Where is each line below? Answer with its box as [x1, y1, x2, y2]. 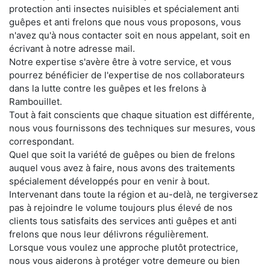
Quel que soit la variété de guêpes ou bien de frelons [9, 148, 235, 160]
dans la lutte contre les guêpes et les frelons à [9, 82, 206, 94]
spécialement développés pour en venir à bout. [9, 175, 210, 187]
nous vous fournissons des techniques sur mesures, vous [9, 122, 256, 134]
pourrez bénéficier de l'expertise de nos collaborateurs [9, 69, 245, 81]
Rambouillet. [9, 95, 62, 107]
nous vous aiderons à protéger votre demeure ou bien [9, 254, 240, 266]
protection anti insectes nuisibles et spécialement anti [9, 2, 239, 14]
